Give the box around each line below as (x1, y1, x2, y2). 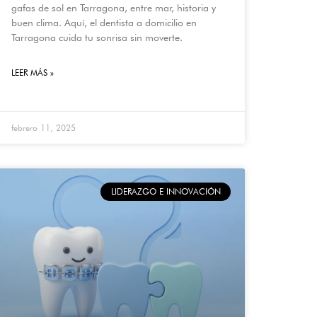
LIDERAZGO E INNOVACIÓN (110, 186, 221, 197)
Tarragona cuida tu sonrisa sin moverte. (11, 32, 183, 44)
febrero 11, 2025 (11, 122, 76, 134)
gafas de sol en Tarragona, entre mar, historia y (11, 2, 216, 14)
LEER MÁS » (11, 67, 54, 79)
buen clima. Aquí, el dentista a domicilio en (11, 17, 197, 29)
